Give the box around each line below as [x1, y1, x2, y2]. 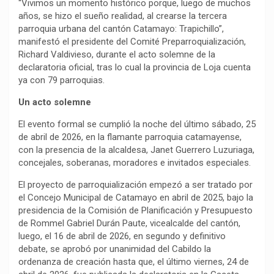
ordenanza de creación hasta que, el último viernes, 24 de [18, 256, 249, 267]
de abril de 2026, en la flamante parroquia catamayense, [18, 131, 242, 143]
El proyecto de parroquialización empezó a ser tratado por [18, 179, 253, 190]
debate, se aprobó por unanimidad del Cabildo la [18, 243, 211, 254]
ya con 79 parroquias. [18, 74, 105, 86]
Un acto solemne [18, 96, 91, 108]
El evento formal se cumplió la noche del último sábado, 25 [18, 118, 256, 130]
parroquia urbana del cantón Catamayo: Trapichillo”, [18, 23, 224, 34]
